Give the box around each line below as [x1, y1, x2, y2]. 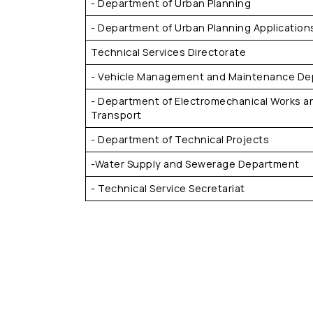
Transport [91, 108, 142, 122]
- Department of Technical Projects [91, 133, 270, 146]
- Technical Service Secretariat [91, 182, 245, 195]
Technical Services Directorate [91, 45, 247, 59]
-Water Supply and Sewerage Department [91, 157, 300, 170]
